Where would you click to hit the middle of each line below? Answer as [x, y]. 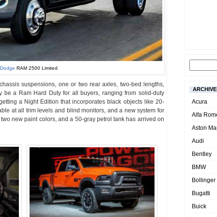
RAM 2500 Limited [36, 68]
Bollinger [204, 180]
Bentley [202, 154]
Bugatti [201, 193]
